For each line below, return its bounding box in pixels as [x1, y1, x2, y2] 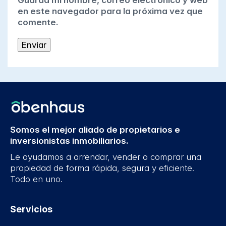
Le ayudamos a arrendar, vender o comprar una [10, 152, 201, 162]
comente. [18, 17, 58, 27]
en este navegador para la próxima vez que [18, 6, 203, 16]
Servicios [10, 204, 52, 215]
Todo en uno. [10, 174, 63, 185]
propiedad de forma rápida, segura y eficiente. [10, 163, 194, 174]
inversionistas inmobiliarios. [10, 136, 128, 146]
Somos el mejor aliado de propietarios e [10, 125, 180, 135]
